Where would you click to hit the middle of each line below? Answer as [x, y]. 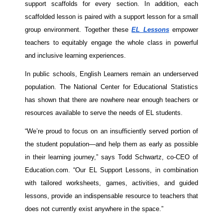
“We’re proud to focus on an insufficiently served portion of [111, 131]
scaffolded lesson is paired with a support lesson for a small [111, 17]
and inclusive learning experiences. [76, 56]
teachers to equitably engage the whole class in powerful [111, 43]
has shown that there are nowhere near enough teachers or [111, 100]
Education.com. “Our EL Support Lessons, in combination [111, 170]
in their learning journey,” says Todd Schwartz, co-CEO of [111, 157]
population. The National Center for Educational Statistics [111, 87]
